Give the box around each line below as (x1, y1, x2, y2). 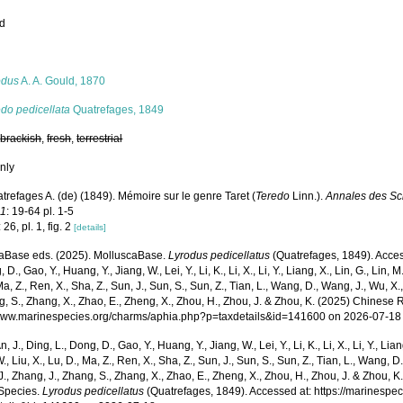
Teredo (255, 190, 291, 202)
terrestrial (76, 132, 123, 145)
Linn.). (290, 190, 327, 202)
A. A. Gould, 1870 (19, 75, 106, 87)
